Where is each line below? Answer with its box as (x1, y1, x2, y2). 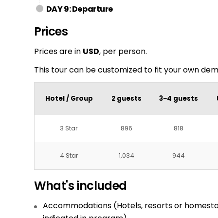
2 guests (111, 94, 142, 103)
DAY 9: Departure (46, 3, 113, 15)
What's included (34, 178, 127, 194)
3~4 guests (159, 94, 198, 103)
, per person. (99, 46, 147, 57)
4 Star (59, 151, 78, 160)
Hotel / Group (45, 94, 93, 103)
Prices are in (34, 46, 83, 57)
